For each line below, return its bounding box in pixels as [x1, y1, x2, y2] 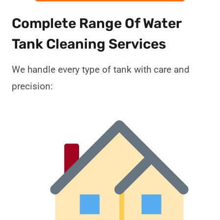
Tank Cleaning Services [12, 36, 166, 53]
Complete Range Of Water [12, 15, 181, 32]
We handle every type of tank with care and [12, 64, 190, 76]
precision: [12, 81, 53, 92]
